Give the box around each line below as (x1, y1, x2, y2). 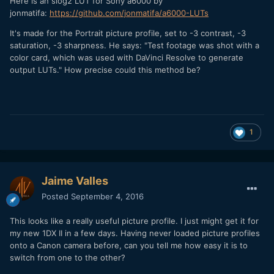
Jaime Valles (42, 174, 108, 188)
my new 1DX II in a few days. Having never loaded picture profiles (10, 228, 260, 239)
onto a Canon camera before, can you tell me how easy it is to (10, 240, 248, 251)
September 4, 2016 (71, 191, 144, 202)
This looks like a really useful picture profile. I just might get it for (10, 216, 259, 226)
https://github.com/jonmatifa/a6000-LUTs (50, 8, 209, 18)
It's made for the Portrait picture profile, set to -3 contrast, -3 (10, 28, 246, 39)
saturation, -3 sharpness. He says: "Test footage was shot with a (10, 40, 259, 51)
